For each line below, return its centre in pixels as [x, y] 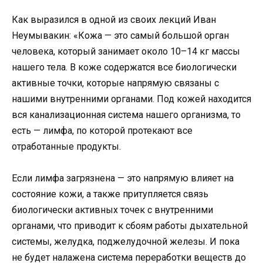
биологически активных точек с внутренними [112, 210]
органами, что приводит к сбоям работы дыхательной [130, 226]
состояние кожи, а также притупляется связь [110, 194]
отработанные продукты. [66, 147]
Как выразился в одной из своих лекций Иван [114, 20]
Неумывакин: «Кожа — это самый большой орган [120, 36]
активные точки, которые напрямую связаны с [115, 83]
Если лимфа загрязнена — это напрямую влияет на [123, 178]
